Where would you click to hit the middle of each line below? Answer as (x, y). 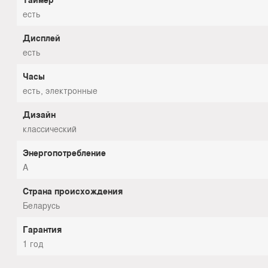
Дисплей (42, 38)
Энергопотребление (64, 153)
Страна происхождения (73, 191)
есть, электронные (60, 91)
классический (50, 129)
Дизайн (39, 115)
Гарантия (42, 229)
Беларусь (42, 205)
